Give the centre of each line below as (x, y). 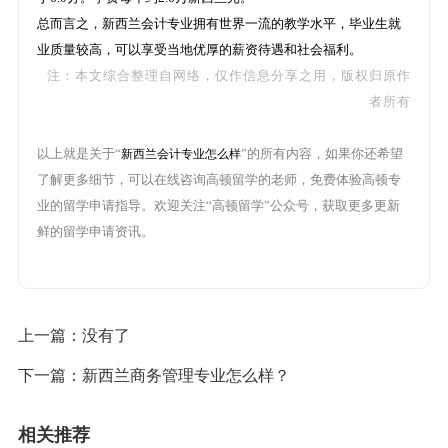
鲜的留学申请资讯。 (95, 231)
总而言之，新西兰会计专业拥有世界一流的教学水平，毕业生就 (218, 23)
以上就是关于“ (78, 153)
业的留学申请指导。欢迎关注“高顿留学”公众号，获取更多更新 (218, 205)
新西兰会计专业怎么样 (180, 153)
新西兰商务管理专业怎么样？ (185, 376)
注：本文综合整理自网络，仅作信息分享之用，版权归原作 (229, 75)
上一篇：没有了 (73, 336)
